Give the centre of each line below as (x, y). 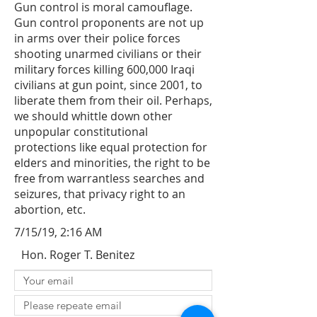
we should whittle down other (93, 116)
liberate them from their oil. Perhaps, (113, 100)
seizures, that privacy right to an (100, 194)
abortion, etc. (50, 209)
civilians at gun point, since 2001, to (108, 85)
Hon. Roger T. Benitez (78, 255)
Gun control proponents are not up (109, 23)
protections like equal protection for (111, 147)
